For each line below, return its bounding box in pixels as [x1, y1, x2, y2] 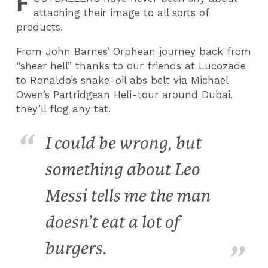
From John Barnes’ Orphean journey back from [16, 45, 252, 57]
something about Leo [45, 159, 200, 181]
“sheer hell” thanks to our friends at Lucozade [16, 59, 246, 72]
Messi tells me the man [45, 185, 211, 208]
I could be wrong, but [45, 132, 202, 155]
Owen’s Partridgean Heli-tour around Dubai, [16, 88, 233, 100]
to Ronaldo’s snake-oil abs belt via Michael [16, 74, 229, 86]
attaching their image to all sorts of [33, 7, 209, 19]
